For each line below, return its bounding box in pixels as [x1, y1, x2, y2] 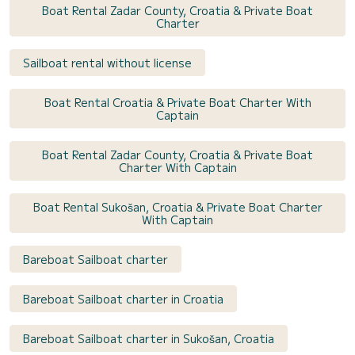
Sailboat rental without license [23, 54, 192, 71]
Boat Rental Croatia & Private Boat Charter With [44, 94, 311, 110]
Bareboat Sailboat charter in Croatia [23, 290, 223, 307]
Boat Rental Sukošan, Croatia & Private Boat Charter [32, 198, 323, 215]
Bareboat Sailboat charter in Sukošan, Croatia [23, 330, 274, 346]
